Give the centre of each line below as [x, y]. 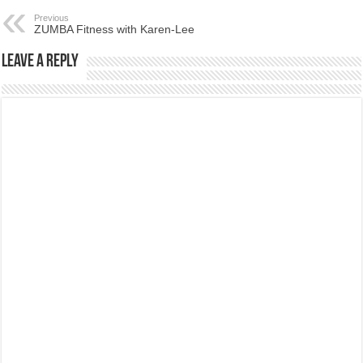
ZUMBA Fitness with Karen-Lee [115, 29]
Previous [52, 17]
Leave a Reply [41, 62]
